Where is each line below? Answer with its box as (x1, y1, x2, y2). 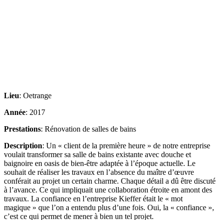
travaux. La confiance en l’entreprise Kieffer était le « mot (4, 194, 183, 203)
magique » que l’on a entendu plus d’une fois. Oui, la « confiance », (4, 203, 214, 212)
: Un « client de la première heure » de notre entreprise (42, 141, 210, 150)
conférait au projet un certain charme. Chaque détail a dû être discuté (4, 176, 216, 185)
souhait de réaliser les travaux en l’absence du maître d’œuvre (4, 167, 194, 176)
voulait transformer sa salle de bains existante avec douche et (4, 150, 191, 159)
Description (4, 141, 42, 150)
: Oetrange (19, 91, 52, 100)
